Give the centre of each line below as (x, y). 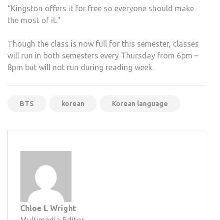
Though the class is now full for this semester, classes (103, 44)
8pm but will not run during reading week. (81, 68)
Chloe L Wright (48, 208)
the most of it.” (34, 20)
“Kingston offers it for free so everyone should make (101, 9)
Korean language (140, 104)
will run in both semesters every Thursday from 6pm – (103, 56)
